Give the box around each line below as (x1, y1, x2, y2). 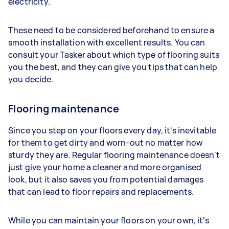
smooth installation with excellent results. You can (8, 36, 205, 48)
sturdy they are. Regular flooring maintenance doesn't (8, 149, 220, 161)
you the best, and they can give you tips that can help (8, 61, 218, 73)
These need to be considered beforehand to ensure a (8, 24, 215, 36)
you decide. (8, 73, 54, 85)
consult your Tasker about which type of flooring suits (8, 49, 220, 60)
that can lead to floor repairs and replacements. (8, 186, 194, 197)
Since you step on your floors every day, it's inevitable (8, 124, 217, 136)
